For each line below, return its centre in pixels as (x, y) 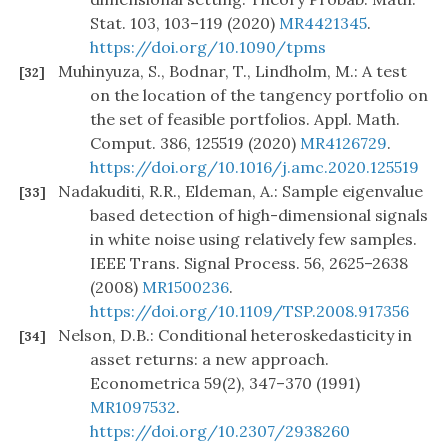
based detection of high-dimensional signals (259, 215)
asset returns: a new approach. (209, 359)
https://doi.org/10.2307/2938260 (220, 431)
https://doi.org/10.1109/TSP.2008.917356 (249, 311)
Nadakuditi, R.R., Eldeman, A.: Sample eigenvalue (240, 191)
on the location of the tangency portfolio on (259, 95)
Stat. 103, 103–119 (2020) (184, 23)
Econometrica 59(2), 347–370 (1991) (225, 383)
